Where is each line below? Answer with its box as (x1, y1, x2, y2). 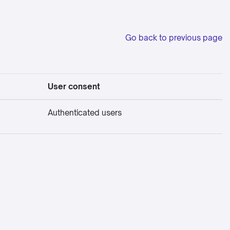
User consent (48, 82, 100, 91)
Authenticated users (48, 108, 122, 118)
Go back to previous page (125, 33, 222, 43)
